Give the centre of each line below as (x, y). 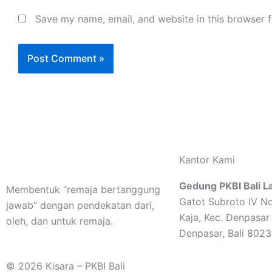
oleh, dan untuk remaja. (59, 221)
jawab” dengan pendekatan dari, (80, 205)
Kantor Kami (207, 160)
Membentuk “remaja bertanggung (83, 189)
